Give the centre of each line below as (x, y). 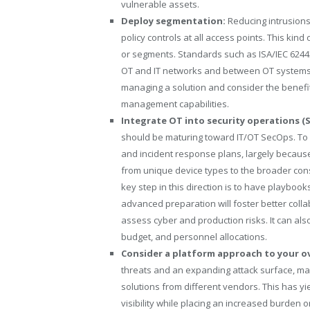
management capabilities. (175, 103)
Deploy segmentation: (174, 20)
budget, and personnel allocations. (194, 236)
